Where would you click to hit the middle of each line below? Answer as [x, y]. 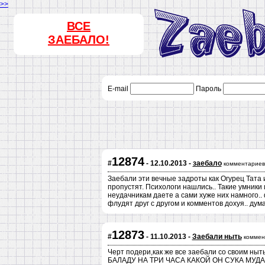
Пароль [208, 89]
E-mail [119, 89]
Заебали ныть [217, 237]
